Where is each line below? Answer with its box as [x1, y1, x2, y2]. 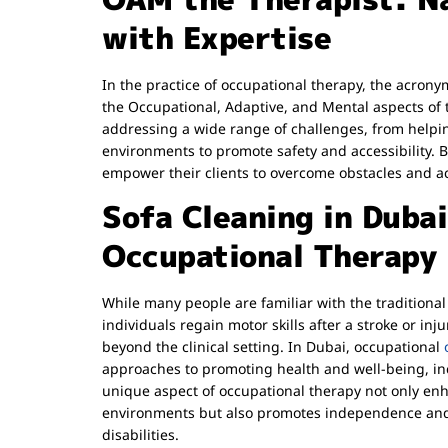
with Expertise [102, 16, 331, 59]
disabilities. [102, 425, 179, 445]
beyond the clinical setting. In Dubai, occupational [102, 337, 444, 357]
